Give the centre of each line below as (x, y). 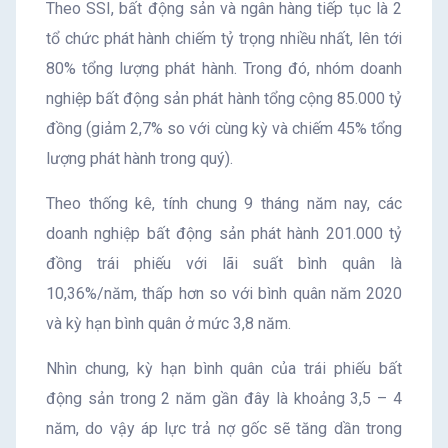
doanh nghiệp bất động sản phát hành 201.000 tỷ (224, 233)
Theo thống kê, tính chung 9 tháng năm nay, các (224, 203)
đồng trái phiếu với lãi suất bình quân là (224, 263)
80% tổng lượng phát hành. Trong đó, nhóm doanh (224, 68)
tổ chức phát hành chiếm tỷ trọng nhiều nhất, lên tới (224, 38)
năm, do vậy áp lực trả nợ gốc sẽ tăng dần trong (224, 428)
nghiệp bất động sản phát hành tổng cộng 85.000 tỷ (224, 98)
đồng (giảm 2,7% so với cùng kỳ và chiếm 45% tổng (224, 128)
